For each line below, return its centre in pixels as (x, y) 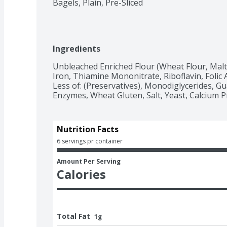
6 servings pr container (90, 141)
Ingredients (77, 48)
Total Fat (73, 216)
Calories (81, 174)
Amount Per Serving (89, 161)
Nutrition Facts (88, 129)
